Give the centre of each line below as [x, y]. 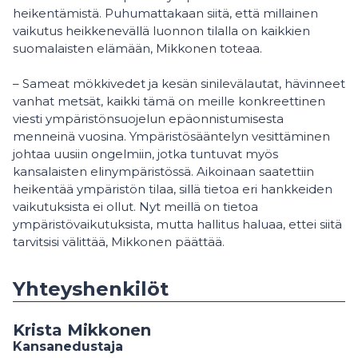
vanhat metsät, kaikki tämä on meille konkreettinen [169, 101]
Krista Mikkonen [82, 330]
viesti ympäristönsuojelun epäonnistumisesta [148, 119]
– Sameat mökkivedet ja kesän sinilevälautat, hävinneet [179, 84]
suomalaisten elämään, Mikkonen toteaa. [137, 48]
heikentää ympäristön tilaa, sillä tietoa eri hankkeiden [173, 189]
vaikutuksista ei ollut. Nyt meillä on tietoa [135, 207]
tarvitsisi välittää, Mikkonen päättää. [120, 242]
